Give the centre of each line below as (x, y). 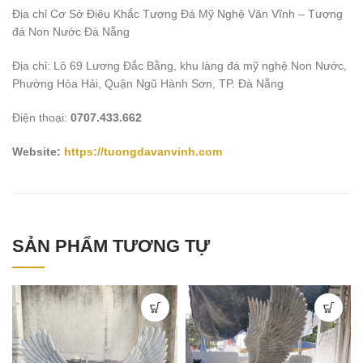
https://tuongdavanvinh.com (143, 152)
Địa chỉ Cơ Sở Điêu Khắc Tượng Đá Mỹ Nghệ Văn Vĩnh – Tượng (177, 14)
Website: (38, 152)
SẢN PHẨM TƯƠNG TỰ (111, 246)
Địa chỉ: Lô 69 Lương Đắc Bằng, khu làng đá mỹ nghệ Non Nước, (179, 66)
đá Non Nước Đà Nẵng (71, 32)
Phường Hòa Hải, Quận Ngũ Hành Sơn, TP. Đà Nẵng (148, 84)
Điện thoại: (41, 118)
